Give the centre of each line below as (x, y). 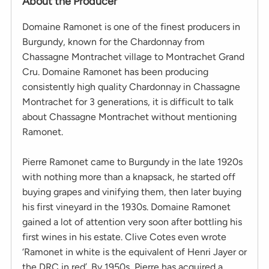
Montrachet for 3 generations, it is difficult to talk (128, 101)
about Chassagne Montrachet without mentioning (129, 116)
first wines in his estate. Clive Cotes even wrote (124, 237)
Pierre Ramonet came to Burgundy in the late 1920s (132, 162)
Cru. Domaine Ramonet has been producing (115, 71)
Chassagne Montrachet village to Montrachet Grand (133, 56)
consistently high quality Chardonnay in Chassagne (131, 86)
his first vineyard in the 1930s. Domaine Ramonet (126, 207)
